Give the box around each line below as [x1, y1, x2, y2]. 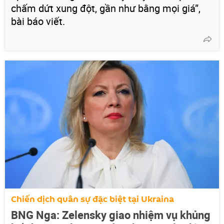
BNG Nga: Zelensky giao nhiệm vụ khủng [11, 207, 210, 222]
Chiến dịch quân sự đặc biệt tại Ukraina [11, 192, 174, 205]
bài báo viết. [11, 14, 65, 28]
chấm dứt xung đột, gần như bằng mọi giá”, [11, 1, 200, 15]
